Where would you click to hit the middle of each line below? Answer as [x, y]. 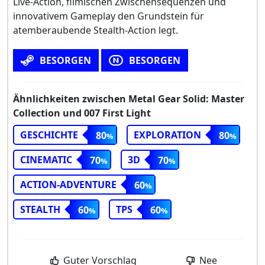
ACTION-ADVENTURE [68, 185]
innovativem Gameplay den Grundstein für [109, 16]
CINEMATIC [46, 160]
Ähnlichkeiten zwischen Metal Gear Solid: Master [129, 99]
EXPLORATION [167, 135]
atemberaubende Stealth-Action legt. [96, 30]
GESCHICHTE [49, 135]
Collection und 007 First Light [82, 113]
